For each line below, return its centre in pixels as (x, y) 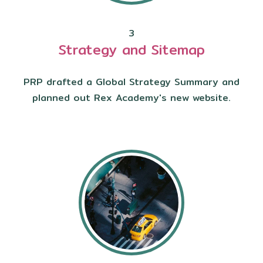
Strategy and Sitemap (131, 50)
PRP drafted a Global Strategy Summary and (131, 82)
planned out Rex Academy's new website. (131, 97)
